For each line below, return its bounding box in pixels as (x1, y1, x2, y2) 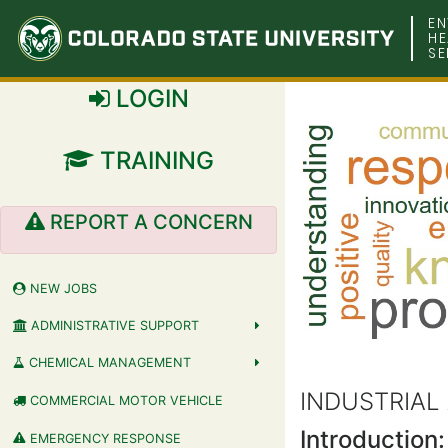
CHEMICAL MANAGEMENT (24, 355, 191, 371)
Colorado (15, 10, 189, 60)
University (15, 98, 209, 148)
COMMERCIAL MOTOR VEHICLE (25, 392, 223, 408)
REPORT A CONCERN (44, 210, 253, 234)
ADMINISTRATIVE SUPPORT (26, 318, 199, 334)
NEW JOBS (25, 280, 97, 296)
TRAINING (94, 146, 214, 175)
